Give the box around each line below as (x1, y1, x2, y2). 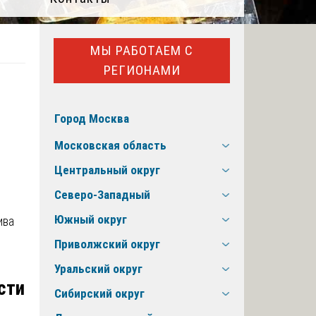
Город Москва (54, 111, 129, 126)
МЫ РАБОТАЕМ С (90, 42, 193, 59)
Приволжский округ (54, 237, 160, 252)
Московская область (54, 138, 166, 153)
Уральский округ (54, 262, 142, 276)
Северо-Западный (54, 188, 150, 202)
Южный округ (54, 212, 127, 227)
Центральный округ (54, 163, 160, 178)
